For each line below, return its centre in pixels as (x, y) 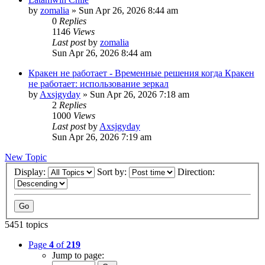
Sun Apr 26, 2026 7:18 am (140, 94)
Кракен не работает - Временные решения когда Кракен (141, 73)
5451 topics (26, 225)
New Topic (26, 157)
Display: (31, 172)
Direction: (197, 172)
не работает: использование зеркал (98, 83)
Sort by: (113, 172)
